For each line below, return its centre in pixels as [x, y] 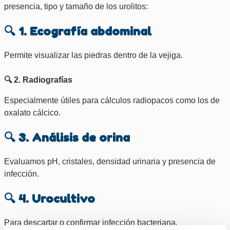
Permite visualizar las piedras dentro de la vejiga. [93, 55]
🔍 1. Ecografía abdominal [78, 31]
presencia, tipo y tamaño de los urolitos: [76, 6]
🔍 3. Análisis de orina [67, 137]
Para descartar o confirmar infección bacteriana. [91, 222]
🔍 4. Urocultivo [50, 198]
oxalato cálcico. [32, 112]
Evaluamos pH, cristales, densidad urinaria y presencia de [110, 161]
